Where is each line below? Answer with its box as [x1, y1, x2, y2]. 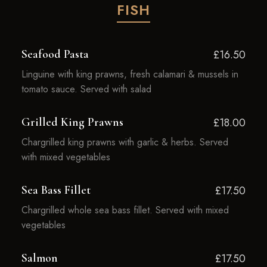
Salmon [21, 251, 58, 265]
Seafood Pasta [21, 47, 89, 61]
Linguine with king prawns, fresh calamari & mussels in [21, 67, 238, 81]
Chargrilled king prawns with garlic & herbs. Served [21, 135, 228, 149]
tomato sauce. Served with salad [21, 82, 151, 96]
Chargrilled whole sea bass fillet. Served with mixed [21, 203, 229, 217]
